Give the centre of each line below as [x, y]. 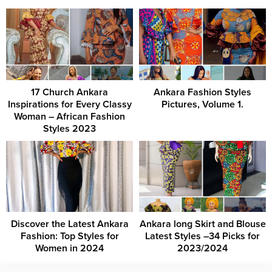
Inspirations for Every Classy [70, 104]
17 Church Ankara [70, 92]
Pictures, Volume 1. [202, 104]
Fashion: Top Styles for [70, 236]
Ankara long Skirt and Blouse [202, 224]
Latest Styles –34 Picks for [202, 236]
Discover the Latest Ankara [70, 224]
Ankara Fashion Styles [202, 92]
